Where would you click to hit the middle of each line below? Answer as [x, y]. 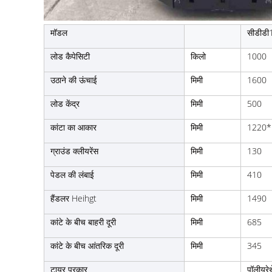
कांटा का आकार [73, 127]
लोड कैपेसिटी [70, 56]
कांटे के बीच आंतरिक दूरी [87, 245]
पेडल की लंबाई [72, 174]
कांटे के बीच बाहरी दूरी [83, 222]
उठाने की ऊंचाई [74, 80]
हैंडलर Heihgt [73, 198]
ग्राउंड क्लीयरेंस [74, 151]
